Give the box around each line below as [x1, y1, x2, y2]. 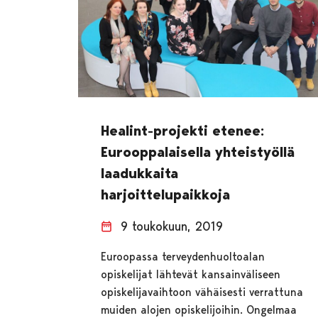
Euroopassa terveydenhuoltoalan [101, 249, 265, 263]
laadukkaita [101, 164, 179, 182]
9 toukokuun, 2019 [121, 218, 224, 234]
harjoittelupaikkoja [101, 185, 231, 203]
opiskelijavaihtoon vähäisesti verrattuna [101, 285, 304, 299]
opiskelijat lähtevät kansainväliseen [101, 267, 281, 281]
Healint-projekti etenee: [101, 121, 265, 139]
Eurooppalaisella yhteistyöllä [101, 143, 295, 160]
